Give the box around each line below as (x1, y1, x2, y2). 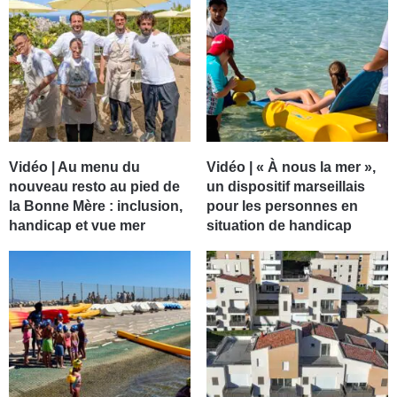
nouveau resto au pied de (9, 179, 181, 195)
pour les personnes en (206, 198, 358, 214)
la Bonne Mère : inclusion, (9, 198, 183, 214)
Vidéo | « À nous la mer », (206, 160, 376, 175)
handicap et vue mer (9, 218, 146, 234)
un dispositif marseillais (206, 179, 365, 195)
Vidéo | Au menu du (9, 160, 141, 175)
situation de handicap (206, 218, 352, 234)
